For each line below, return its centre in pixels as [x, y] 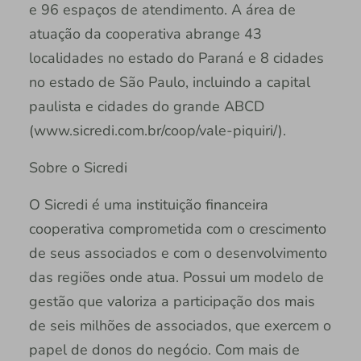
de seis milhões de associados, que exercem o [180, 326]
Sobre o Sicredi [80, 168]
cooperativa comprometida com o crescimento [177, 229]
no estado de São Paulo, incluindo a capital [169, 83]
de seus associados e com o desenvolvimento [178, 253]
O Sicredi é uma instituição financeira [148, 205]
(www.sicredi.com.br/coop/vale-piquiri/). [157, 131]
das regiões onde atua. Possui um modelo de [176, 278]
